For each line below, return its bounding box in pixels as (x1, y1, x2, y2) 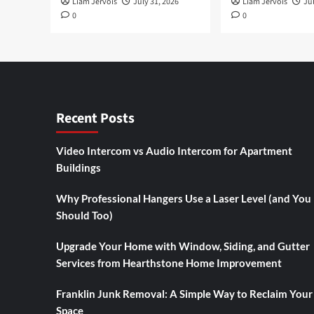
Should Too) (55, 208, 113, 221)
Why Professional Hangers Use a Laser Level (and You (55, 191, 311, 205)
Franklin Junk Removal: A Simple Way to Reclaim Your (55, 287, 313, 300)
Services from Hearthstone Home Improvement (55, 256, 282, 269)
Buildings (55, 161, 101, 174)
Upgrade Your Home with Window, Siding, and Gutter (55, 239, 310, 252)
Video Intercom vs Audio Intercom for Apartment (55, 144, 292, 157)
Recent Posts (55, 108, 135, 128)
